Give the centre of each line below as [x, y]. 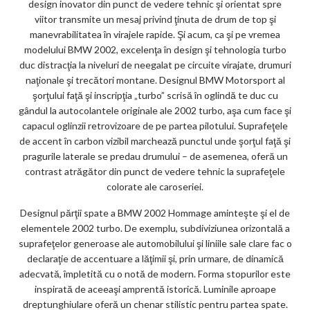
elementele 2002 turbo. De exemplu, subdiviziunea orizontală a [155, 228]
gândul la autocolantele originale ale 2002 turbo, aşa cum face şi [155, 111]
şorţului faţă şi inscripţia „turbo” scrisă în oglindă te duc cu [155, 95]
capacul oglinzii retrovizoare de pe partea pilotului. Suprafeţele [155, 126]
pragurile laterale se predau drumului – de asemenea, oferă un [155, 156]
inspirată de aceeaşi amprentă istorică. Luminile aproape [155, 289]
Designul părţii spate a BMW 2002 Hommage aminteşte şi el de [155, 213]
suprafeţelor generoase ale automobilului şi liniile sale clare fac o [155, 244]
